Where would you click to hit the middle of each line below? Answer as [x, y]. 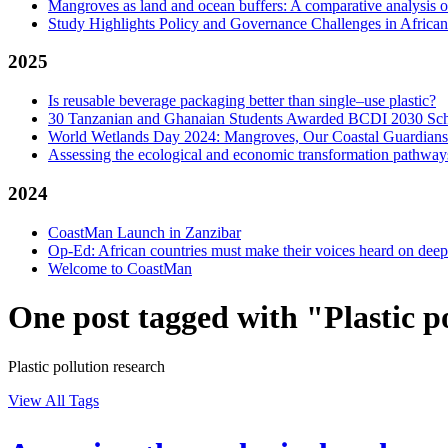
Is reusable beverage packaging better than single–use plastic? [242, 101]
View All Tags [53, 400]
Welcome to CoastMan [120, 268]
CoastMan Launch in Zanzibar [144, 232]
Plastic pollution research [86, 366]
